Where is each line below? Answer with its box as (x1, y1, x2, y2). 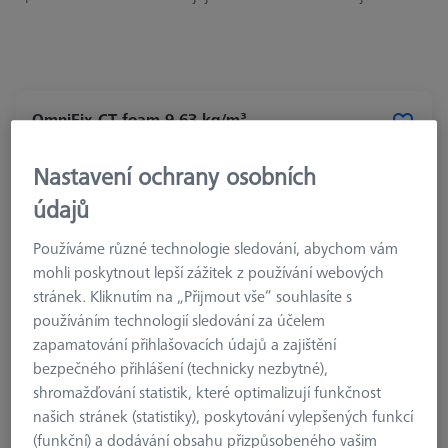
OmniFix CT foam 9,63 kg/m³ (32, 107, 247, 130)
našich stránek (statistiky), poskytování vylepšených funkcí (33, 405, 414, 428)
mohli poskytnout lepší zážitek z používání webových (33, 261, 385, 284)
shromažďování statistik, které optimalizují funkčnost (33, 381, 382, 404)
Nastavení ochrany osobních (33, 160, 317, 193)
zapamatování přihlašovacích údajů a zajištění (33, 333, 337, 356)
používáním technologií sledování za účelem (33, 309, 326, 332)
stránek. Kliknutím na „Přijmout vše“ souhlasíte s (33, 285, 353, 308)
